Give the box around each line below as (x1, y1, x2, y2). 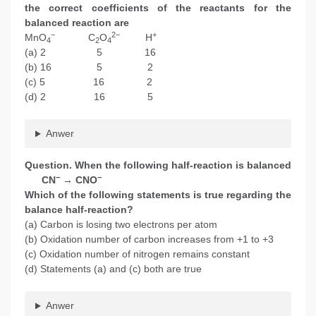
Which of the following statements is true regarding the (25, 189, 291, 201)
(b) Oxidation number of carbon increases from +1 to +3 (25, 233, 274, 245)
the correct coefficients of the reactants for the (25, 2, 291, 14)
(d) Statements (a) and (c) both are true (25, 263, 221, 275)
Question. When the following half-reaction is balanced (25, 159, 291, 171)
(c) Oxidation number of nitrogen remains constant (25, 248, 250, 260)
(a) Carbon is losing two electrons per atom (25, 219, 217, 231)
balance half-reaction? (25, 204, 133, 216)
